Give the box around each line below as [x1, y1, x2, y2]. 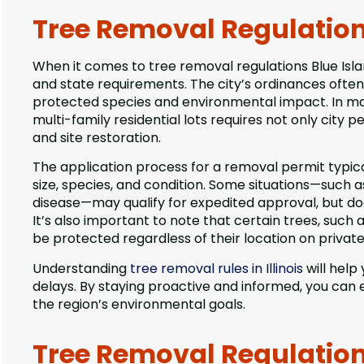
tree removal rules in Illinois [130, 258, 303, 278]
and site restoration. [32, 128, 161, 147]
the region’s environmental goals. [32, 294, 245, 314]
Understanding [32, 258, 130, 278]
